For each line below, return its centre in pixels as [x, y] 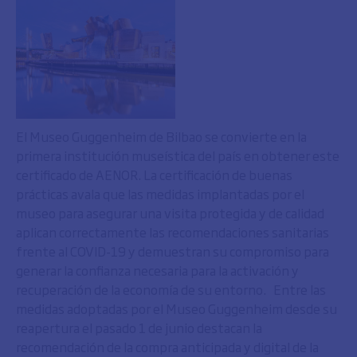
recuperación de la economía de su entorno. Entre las [171, 289]
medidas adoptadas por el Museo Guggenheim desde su [177, 308]
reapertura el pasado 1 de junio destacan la [139, 328]
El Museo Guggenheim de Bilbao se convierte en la [161, 136]
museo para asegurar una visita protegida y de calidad [170, 213]
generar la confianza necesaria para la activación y [157, 270]
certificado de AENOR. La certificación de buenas [154, 175]
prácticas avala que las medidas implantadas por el [160, 194]
